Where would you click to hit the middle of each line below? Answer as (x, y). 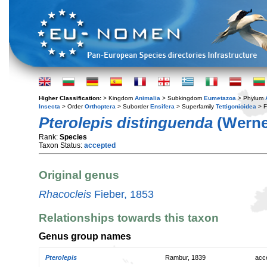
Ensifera (162, 106)
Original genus (79, 175)
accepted (100, 145)
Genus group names (85, 236)
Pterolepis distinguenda (126, 123)
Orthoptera (100, 106)
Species (73, 137)
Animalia (148, 98)
